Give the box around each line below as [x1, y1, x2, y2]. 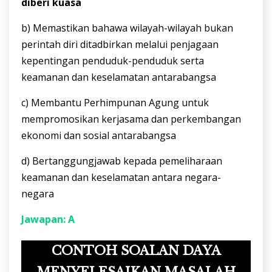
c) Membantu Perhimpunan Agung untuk [21, 96, 209, 110]
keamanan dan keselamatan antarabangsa [21, 70, 216, 84]
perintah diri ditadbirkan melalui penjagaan [21, 38, 219, 52]
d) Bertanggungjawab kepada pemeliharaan [21, 154, 222, 168]
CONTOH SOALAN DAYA [51, 242, 221, 259]
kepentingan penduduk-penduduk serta [21, 54, 204, 68]
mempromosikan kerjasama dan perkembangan [21, 112, 241, 126]
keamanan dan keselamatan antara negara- [21, 171, 221, 185]
